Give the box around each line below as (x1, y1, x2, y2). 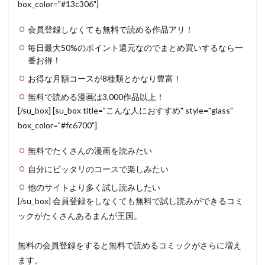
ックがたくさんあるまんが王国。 (18, 211, 142, 221)
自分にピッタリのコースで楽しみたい (28, 164, 169, 174)
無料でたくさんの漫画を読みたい (28, 146, 152, 156)
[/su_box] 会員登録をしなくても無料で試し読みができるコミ (18, 196, 243, 206)
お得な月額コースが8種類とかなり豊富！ (28, 73, 182, 84)
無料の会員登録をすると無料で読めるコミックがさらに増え (18, 240, 241, 251)
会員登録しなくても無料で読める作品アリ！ (28, 24, 193, 35)
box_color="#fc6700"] (18, 120, 97, 131)
